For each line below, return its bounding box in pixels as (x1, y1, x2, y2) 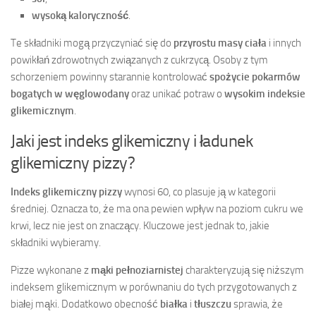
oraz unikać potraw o (129, 87, 224, 100)
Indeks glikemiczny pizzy (11, 185, 122, 198)
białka (160, 297, 188, 310)
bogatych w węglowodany (11, 87, 129, 100)
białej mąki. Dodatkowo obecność (11, 297, 160, 310)
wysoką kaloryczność (32, 8, 128, 22)
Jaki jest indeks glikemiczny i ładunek (11, 130, 253, 151)
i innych (267, 36, 301, 49)
